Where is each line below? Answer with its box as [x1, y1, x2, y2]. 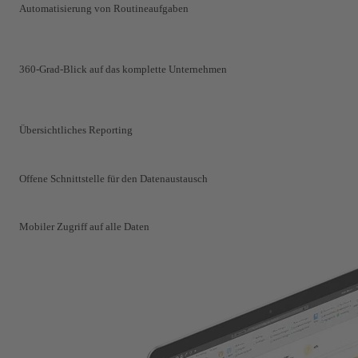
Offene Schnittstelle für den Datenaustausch [19, 172, 208, 185]
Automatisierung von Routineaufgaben [19, 2, 189, 14]
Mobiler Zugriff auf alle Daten [19, 221, 149, 233]
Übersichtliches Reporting [19, 124, 133, 137]
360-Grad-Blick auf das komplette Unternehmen [19, 63, 227, 76]
